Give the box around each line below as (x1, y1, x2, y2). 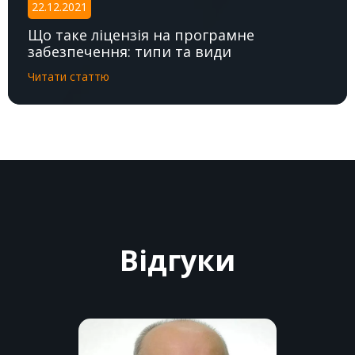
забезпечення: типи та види (28, 41, 231, 61)
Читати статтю (28, 68, 109, 84)
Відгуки (120, 240, 235, 280)
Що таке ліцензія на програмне (28, 25, 254, 44)
